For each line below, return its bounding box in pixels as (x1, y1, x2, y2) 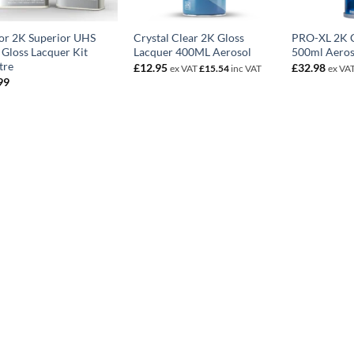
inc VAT (228, 62, 262, 73)
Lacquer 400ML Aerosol (133, 45, 251, 59)
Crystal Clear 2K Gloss (133, 31, 244, 45)
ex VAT (169, 62, 199, 73)
